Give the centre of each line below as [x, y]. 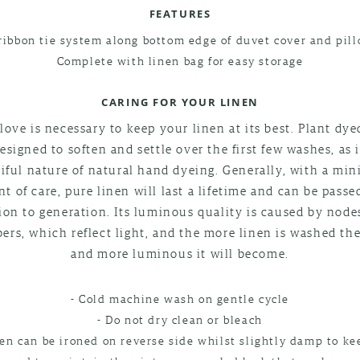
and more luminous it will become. [180, 253]
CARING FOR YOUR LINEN [180, 102]
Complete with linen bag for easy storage [180, 60]
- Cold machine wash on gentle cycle [180, 298]
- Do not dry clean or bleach [180, 319]
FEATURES [180, 13]
